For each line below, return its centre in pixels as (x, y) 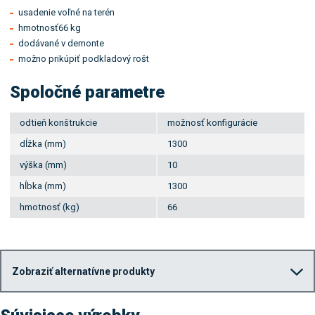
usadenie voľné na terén (67, 13)
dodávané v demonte (62, 44)
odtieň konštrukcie (59, 122)
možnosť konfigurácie (213, 122)
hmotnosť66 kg (50, 28)
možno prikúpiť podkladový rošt (84, 59)
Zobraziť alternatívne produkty (83, 271)
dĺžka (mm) (43, 143)
